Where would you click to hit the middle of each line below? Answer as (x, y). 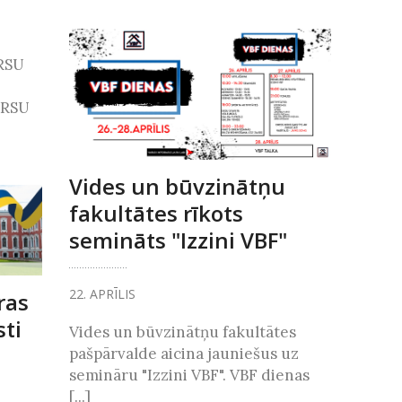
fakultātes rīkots (156, 213)
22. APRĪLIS (102, 293)
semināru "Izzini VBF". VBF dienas (189, 375)
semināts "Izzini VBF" (178, 240)
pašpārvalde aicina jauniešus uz (184, 353)
